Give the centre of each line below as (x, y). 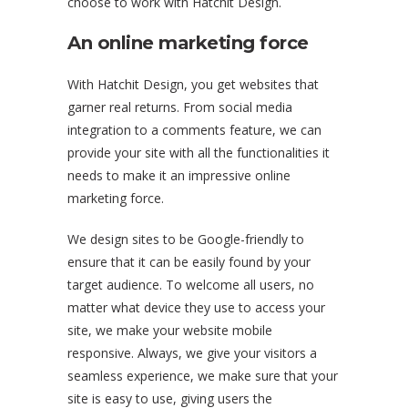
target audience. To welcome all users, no (191, 284)
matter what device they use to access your (196, 307)
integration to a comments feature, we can (194, 129)
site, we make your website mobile (170, 330)
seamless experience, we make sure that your (203, 375)
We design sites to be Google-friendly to (186, 239)
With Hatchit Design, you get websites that (193, 84)
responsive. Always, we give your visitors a (192, 352)
